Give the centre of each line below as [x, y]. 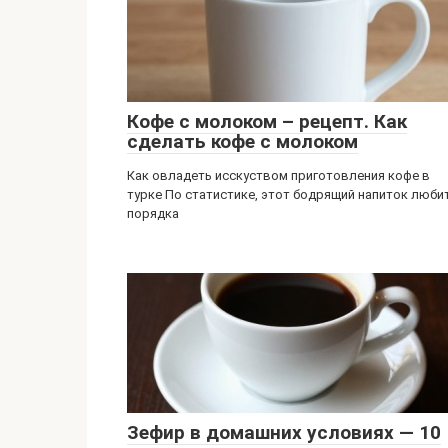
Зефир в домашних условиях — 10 [284, 432]
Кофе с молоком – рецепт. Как [267, 121]
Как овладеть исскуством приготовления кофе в [278, 175]
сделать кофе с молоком [242, 141]
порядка [153, 213]
